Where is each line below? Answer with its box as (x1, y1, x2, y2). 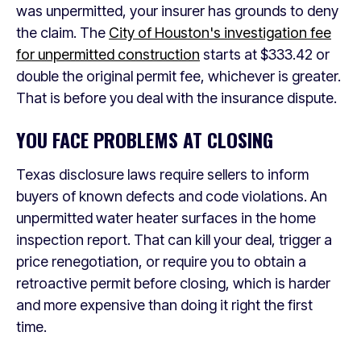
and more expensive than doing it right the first (16, 296, 313, 313)
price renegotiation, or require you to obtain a (16, 252, 306, 270)
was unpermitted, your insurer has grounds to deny (16, 2, 338, 19)
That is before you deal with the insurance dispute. (16, 89, 337, 106)
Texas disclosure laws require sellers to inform (16, 165, 309, 183)
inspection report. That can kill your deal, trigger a (16, 230, 332, 248)
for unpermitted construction (16, 45, 200, 63)
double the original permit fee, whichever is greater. (16, 67, 341, 85)
